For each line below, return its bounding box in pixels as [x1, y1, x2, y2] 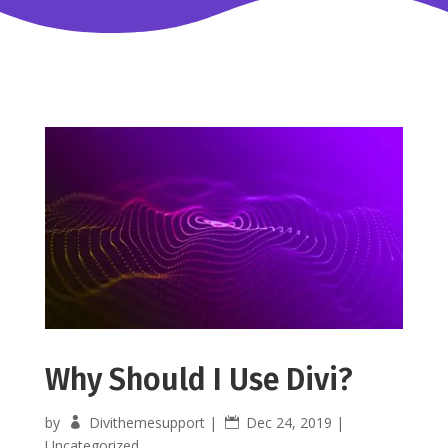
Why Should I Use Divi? [44, 361, 353, 398]
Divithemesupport [88, 412, 205, 432]
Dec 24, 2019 [245, 412, 332, 432]
